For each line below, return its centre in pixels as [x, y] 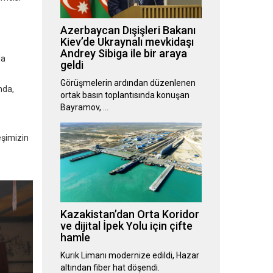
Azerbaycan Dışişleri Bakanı [128, 30]
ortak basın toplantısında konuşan [125, 95]
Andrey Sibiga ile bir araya [123, 54]
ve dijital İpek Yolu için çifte [126, 226]
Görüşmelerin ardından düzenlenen [128, 83]
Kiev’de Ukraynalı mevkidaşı [127, 42]
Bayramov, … [84, 108]
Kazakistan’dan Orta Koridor [129, 214]
